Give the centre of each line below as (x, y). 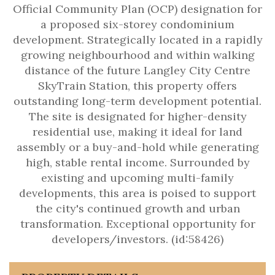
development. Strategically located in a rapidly (137, 40)
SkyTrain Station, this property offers (137, 86)
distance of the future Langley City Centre (137, 70)
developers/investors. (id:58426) (137, 239)
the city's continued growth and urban (137, 208)
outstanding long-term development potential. (137, 101)
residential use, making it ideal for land (137, 132)
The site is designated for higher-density (137, 116)
